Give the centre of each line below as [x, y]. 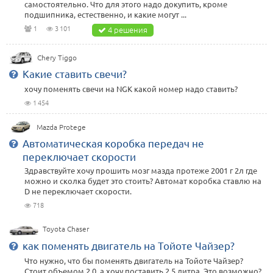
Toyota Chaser [66, 229]
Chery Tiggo [57, 58]
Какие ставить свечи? [75, 74]
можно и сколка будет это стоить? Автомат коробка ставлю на [143, 181]
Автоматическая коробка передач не [113, 143]
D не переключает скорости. [78, 191]
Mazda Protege [62, 127]
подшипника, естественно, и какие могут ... [105, 15]
